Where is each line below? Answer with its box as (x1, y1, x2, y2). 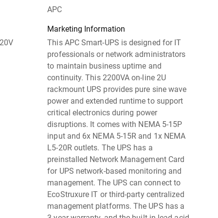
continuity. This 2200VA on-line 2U (47, 73, 166, 82)
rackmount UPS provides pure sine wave (47, 85, 187, 94)
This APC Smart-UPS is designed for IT (47, 38, 182, 47)
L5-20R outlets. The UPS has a (47, 143, 153, 152)
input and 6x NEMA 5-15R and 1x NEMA (47, 131, 186, 141)
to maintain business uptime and (47, 61, 162, 71)
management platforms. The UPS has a (47, 201, 185, 211)
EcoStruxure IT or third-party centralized (47, 190, 184, 199)
